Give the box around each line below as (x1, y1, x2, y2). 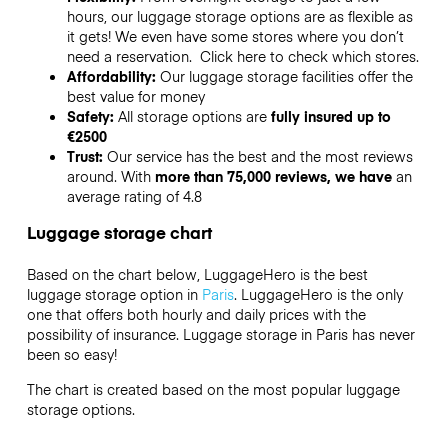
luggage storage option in (26, 284, 202, 305)
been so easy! (26, 344, 117, 365)
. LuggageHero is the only (233, 284, 403, 305)
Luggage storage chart (26, 220, 212, 245)
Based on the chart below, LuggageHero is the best (26, 264, 368, 285)
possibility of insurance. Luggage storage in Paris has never (26, 324, 415, 345)
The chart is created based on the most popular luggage (26, 378, 400, 399)
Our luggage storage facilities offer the (159, 66, 413, 87)
